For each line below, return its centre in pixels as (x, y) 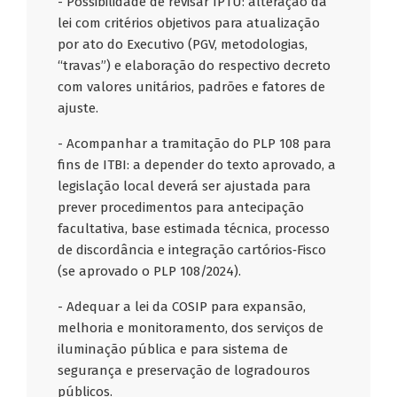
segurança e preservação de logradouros (184, 371)
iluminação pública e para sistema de (173, 350)
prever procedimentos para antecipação (181, 208)
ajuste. (78, 109)
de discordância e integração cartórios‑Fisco (192, 250)
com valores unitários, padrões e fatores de (192, 87)
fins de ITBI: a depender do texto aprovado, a (197, 165)
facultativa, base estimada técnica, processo (194, 229)
